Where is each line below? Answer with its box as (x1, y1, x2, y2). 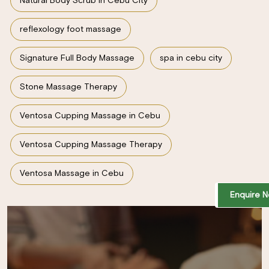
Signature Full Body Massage (20, 53, 134, 62)
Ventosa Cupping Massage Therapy (20, 140, 162, 149)
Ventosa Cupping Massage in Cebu (20, 111, 160, 120)
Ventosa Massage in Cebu (20, 169, 124, 178)
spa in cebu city (160, 53, 222, 62)
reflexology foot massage (20, 25, 121, 34)
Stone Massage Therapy (20, 82, 117, 91)
